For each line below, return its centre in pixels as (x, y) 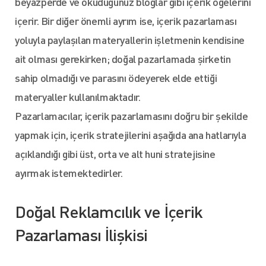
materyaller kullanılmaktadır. (78, 96)
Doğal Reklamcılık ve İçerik (109, 211)
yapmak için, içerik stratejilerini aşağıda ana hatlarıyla (131, 134)
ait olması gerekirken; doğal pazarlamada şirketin (123, 58)
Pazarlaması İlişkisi (81, 235)
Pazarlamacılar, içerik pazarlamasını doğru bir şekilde (132, 115)
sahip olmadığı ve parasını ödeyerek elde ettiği (116, 77)
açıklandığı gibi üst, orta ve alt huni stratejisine (115, 153)
